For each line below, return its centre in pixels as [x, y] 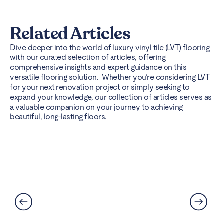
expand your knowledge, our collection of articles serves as [111, 97]
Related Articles [70, 33]
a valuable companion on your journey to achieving [96, 107]
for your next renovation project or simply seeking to [100, 87]
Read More [39, 179]
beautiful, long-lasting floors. [58, 116]
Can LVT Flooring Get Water [92, 144]
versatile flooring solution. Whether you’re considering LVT [110, 77]
